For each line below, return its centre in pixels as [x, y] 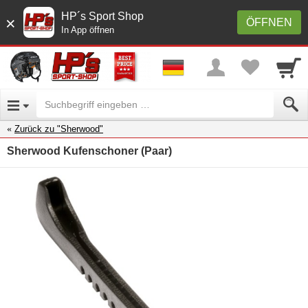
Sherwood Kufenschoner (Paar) [89, 151]
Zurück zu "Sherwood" [59, 129]
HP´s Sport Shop [102, 16]
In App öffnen [88, 30]
